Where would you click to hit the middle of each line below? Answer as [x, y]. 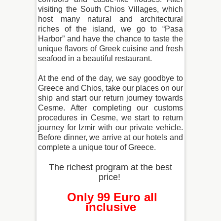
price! [110, 177]
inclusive [110, 207]
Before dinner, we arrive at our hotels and [110, 138]
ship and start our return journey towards [110, 98]
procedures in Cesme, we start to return [110, 118]
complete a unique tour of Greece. [97, 147]
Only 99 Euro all [110, 197]
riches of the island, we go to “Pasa [110, 29]
